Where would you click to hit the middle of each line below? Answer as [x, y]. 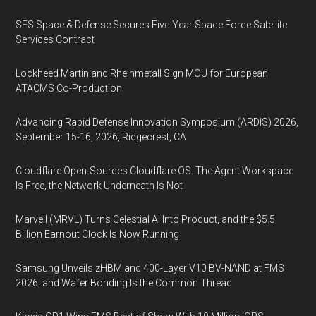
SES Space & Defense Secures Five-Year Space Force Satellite [152, 25]
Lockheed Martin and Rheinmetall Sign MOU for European [142, 73]
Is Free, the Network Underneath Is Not [99, 186]
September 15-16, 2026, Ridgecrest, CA [101, 137]
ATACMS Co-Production [69, 88]
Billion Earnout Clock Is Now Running [98, 234]
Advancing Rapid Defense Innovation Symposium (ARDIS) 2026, [157, 122]
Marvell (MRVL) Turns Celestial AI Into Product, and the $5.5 [146, 219]
